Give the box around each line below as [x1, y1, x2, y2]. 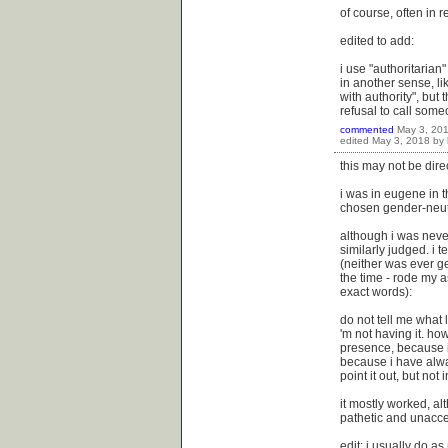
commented [340, 124, 394, 136]
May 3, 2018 [372, 135, 430, 147]
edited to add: [340, 34, 414, 49]
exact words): [340, 285, 412, 300]
